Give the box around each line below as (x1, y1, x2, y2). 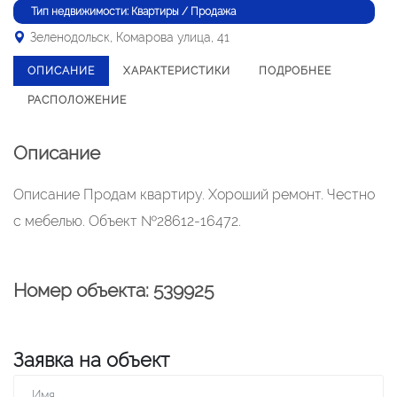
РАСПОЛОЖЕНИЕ (27, 94, 127, 106)
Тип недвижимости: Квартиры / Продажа (31, 5, 236, 18)
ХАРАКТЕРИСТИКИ (123, 65, 230, 77)
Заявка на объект (13, 348, 169, 371)
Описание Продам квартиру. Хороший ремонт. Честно (13, 186, 375, 203)
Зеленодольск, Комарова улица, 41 (30, 30, 230, 44)
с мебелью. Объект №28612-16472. (13, 213, 241, 230)
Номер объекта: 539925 (13, 279, 214, 301)
